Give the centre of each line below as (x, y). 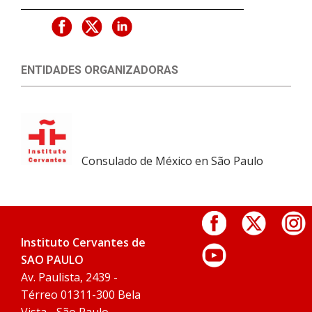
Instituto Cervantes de (83, 242)
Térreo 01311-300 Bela (81, 294)
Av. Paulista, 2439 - (69, 277)
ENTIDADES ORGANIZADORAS (100, 70)
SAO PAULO (52, 259)
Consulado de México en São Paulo (173, 161)
